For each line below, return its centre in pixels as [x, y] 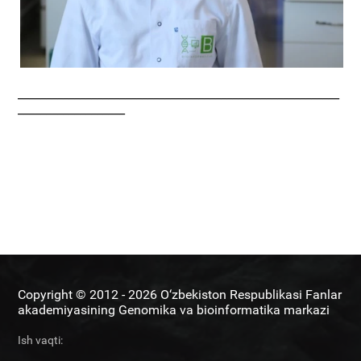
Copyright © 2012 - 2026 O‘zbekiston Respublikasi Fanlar [180, 295]
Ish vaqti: [41, 340]
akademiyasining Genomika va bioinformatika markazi [174, 310]
